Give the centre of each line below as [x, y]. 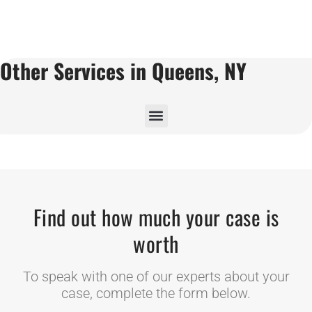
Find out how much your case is [156, 217]
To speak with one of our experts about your [156, 276]
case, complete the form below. [156, 293]
